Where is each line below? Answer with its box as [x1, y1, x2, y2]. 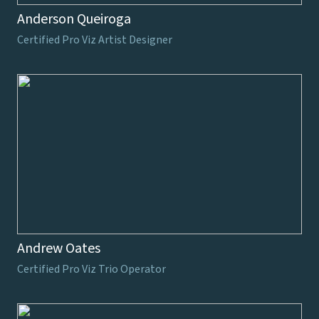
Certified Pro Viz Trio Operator [17, 261, 166, 277]
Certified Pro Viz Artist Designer [17, 31, 172, 48]
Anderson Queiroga [17, 9, 131, 29]
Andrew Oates [17, 238, 100, 258]
